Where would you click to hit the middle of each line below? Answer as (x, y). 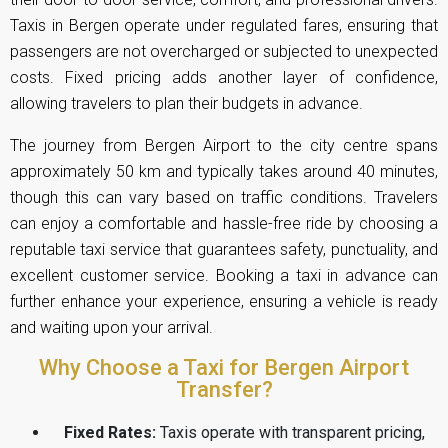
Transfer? (224, 389)
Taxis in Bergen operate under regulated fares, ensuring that (224, 25)
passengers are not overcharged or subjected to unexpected (224, 51)
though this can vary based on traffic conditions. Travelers (224, 197)
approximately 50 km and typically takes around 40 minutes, (224, 171)
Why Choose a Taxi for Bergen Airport (224, 367)
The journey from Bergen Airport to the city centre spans (224, 145)
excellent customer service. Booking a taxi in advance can (224, 275)
